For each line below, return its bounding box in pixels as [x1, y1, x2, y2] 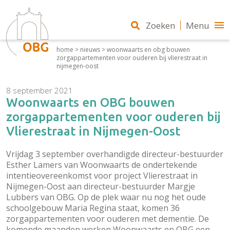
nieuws [80, 45, 100, 54]
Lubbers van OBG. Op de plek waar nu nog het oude [6, 191, 206, 203]
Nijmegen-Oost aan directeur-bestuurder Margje [6, 181, 195, 192]
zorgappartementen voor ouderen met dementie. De [6, 213, 209, 224]
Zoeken [146, 19, 175, 31]
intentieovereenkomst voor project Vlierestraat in [6, 170, 198, 181]
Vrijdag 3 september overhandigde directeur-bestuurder [6, 148, 223, 160]
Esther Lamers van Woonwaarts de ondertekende [6, 159, 197, 170]
